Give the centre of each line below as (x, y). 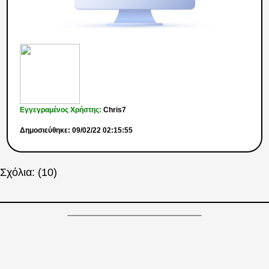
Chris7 (115, 110)
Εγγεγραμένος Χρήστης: (62, 110)
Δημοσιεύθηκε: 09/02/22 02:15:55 (77, 131)
